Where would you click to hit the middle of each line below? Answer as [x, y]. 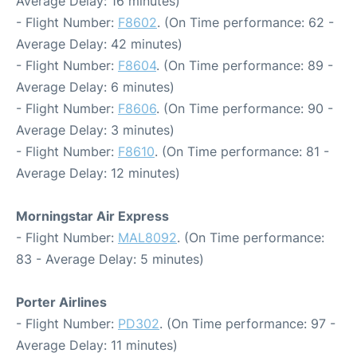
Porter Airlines [61, 302]
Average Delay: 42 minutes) [99, 44]
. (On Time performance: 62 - [245, 22]
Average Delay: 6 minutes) [95, 87]
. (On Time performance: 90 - [245, 108]
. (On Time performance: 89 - [245, 65]
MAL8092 [147, 237]
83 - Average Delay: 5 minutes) [110, 259]
